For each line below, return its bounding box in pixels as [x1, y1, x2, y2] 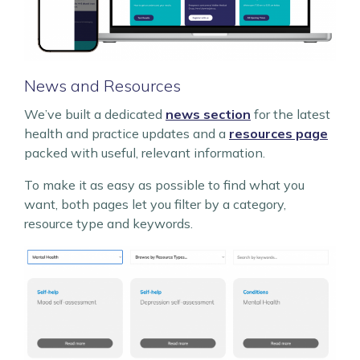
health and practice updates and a [24, 125, 229, 142]
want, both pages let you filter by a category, [24, 196, 286, 213]
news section [166, 106, 251, 123]
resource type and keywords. [24, 215, 193, 232]
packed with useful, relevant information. [24, 145, 265, 162]
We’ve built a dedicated [24, 106, 166, 123]
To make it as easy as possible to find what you [24, 177, 305, 194]
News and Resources [24, 76, 181, 96]
